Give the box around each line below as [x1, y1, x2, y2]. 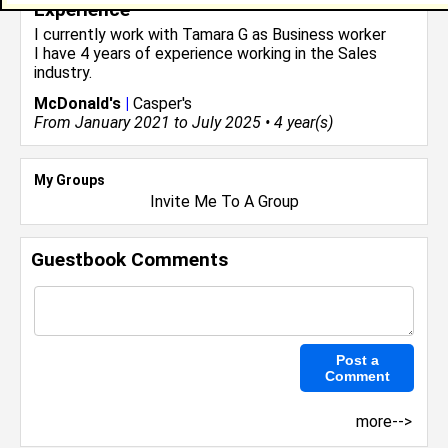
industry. [34, 63, 92, 82]
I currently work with [34, 25, 182, 44]
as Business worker [248, 25, 386, 44]
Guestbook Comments [31, 248, 228, 271]
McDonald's [34, 94, 125, 113]
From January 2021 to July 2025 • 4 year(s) [34, 113, 333, 132]
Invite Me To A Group [149, 192, 299, 211]
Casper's [129, 94, 192, 113]
